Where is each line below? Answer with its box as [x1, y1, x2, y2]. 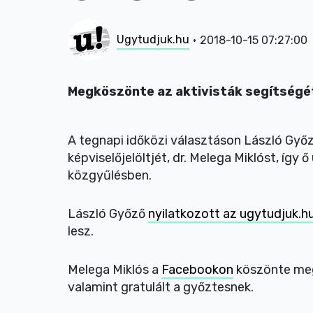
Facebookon [161, 262, 233, 277]
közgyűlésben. [68, 168, 152, 183]
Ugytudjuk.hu [117, 32, 189, 46]
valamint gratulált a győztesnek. [68, 279, 254, 295]
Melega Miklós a [68, 262, 161, 277]
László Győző [68, 206, 148, 221]
